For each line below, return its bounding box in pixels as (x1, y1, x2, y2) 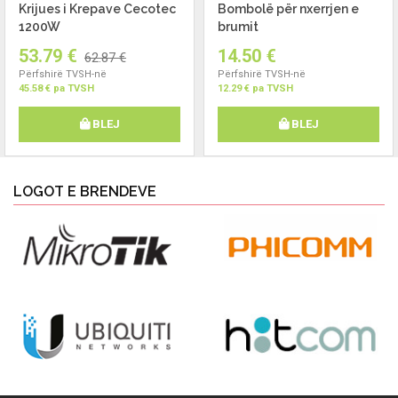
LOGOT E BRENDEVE (13, 183, 156, 200)
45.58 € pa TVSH (19, 83, 94, 94)
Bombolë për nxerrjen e (218, 2, 359, 16)
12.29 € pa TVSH (218, 83, 293, 94)
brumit (218, 20, 259, 34)
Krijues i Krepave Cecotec (19, 2, 176, 16)
